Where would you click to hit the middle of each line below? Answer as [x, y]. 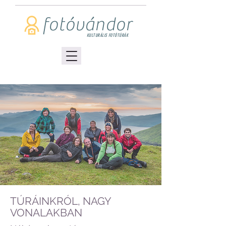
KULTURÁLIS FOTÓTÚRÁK [107, 35]
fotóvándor [87, 25]
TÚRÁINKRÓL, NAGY [61, 201]
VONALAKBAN [46, 213]
